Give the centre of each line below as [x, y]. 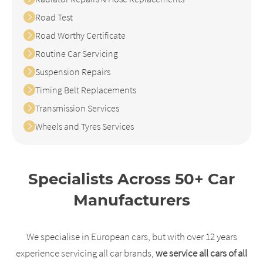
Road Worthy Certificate [80, 35]
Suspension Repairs [73, 71]
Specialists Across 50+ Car [131, 178]
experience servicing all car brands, [85, 253]
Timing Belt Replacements [86, 90]
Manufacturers [131, 200]
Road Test [54, 17]
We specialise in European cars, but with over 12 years [131, 236]
